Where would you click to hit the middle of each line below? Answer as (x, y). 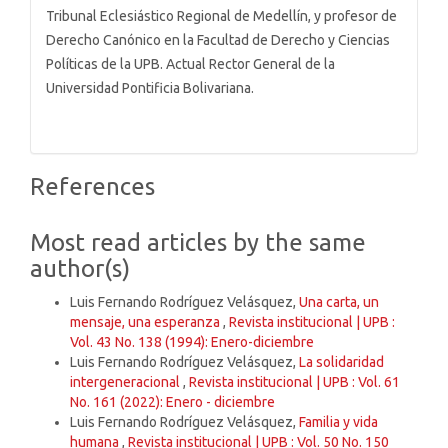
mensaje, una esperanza (146, 322)
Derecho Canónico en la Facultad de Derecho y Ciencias (218, 40)
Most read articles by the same (198, 243)
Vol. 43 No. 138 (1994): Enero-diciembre (192, 342)
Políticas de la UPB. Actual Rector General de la (190, 64)
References (92, 187)
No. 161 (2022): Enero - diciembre (172, 402)
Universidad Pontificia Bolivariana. (150, 88)
